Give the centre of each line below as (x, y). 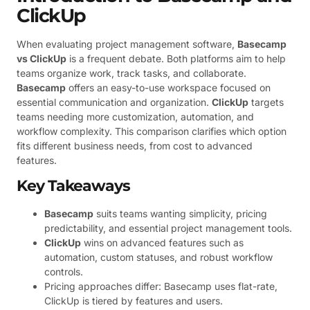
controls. (64, 272)
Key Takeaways (73, 186)
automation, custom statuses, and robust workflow (158, 257)
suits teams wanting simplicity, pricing (180, 214)
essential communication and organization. (114, 102)
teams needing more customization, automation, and (135, 117)
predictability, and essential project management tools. (168, 228)
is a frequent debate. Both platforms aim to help (176, 58)
